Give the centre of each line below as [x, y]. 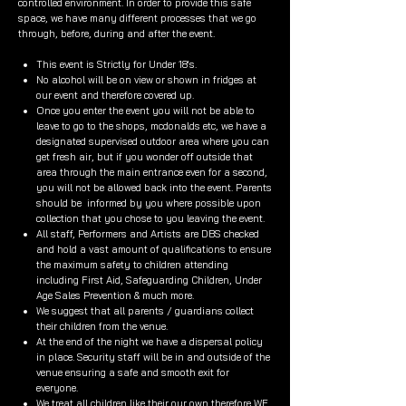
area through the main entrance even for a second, [152, 172]
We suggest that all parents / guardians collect [145, 311]
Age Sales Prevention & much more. [115, 295]
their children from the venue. [102, 326]
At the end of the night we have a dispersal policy [150, 342]
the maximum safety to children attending [132, 265]
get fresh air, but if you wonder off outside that [145, 157]
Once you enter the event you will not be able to [145, 111]
